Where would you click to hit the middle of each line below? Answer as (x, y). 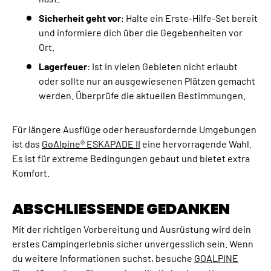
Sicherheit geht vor (80, 18)
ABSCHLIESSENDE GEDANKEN (115, 209)
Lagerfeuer (63, 66)
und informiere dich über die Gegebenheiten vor (141, 32)
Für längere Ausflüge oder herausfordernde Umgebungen (134, 129)
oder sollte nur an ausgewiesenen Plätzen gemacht (147, 81)
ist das (27, 144)
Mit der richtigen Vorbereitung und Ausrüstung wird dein (132, 229)
